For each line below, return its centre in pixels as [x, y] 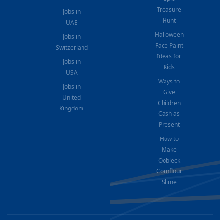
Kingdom [72, 108]
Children [169, 103]
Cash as [169, 113]
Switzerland [72, 47]
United [72, 97]
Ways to [169, 81]
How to [169, 138]
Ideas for [169, 56]
